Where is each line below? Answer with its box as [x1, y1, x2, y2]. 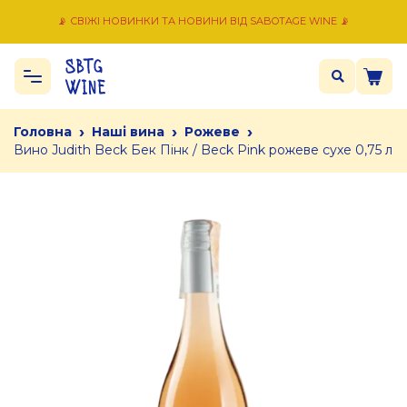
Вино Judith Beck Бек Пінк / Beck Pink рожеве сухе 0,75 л [14, 142, 392, 158]
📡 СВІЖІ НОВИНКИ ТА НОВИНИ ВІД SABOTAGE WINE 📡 [57, 15, 350, 27]
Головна [14, 124, 72, 140]
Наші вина [92, 124, 164, 140]
